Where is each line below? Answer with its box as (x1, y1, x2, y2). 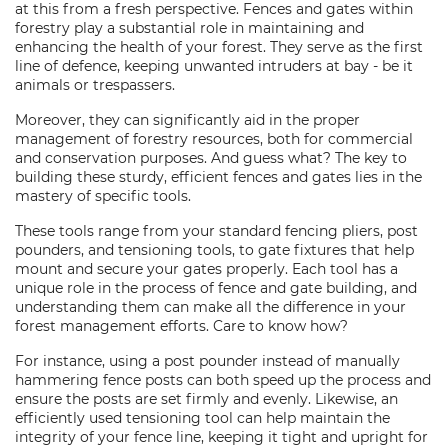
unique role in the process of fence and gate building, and (15, 279, 417, 297)
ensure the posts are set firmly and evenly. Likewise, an (15, 390, 398, 408)
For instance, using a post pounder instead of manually (15, 352, 400, 370)
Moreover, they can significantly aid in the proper (15, 111, 360, 129)
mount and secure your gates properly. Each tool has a (15, 260, 398, 278)
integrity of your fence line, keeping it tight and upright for (15, 428, 428, 446)
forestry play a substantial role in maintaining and (15, 19, 364, 37)
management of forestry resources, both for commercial (15, 130, 413, 148)
